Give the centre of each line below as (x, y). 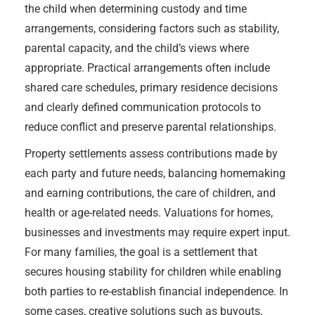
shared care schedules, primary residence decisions (151, 88)
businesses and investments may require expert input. (157, 232)
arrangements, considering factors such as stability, (152, 28)
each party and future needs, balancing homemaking (155, 173)
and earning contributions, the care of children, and (150, 193)
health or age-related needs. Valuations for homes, (149, 213)
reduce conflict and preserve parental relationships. (150, 127)
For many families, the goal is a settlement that (141, 252)
